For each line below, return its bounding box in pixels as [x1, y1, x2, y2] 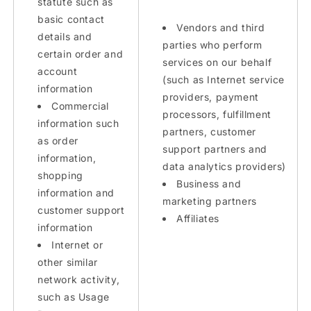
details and [37, 31, 92, 42]
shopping [37, 169, 83, 181]
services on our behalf [162, 56, 272, 68]
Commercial [51, 100, 109, 112]
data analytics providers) [162, 160, 287, 172]
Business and [176, 178, 242, 190]
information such [37, 117, 119, 129]
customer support [37, 204, 125, 216]
